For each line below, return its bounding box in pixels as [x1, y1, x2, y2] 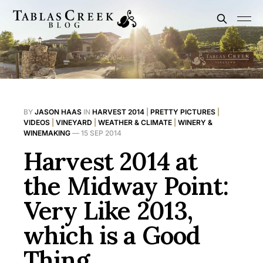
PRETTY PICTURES [150, 107, 215, 117]
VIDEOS [23, 118, 50, 127]
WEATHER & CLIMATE [98, 118, 172, 127]
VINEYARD [56, 118, 92, 127]
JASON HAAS [35, 107, 82, 117]
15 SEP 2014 [81, 129, 122, 138]
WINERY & [178, 118, 213, 127]
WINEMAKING [23, 129, 70, 138]
